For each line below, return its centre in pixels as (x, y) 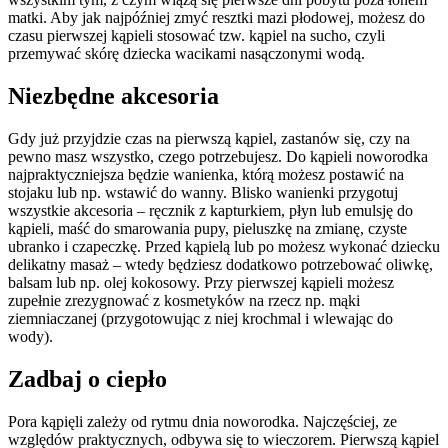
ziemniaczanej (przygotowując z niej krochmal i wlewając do (200, 319)
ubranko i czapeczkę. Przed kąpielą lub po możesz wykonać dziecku (224, 247)
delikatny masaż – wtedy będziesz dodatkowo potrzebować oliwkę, (220, 265)
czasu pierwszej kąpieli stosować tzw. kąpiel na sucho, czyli (196, 36)
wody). (30, 337)
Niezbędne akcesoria (113, 96)
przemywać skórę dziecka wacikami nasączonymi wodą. (186, 54)
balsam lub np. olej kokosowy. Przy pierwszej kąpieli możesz (201, 283)
